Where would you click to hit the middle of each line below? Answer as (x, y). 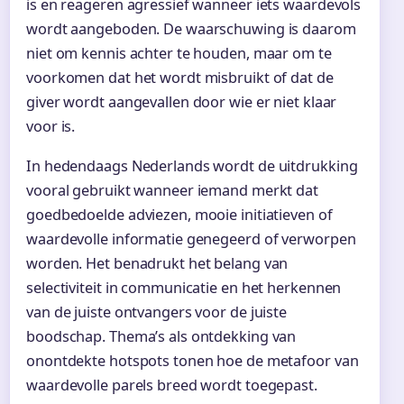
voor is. (51, 126)
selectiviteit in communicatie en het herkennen (184, 287)
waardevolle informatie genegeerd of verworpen (191, 239)
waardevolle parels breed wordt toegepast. (172, 385)
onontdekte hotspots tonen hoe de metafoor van (193, 360)
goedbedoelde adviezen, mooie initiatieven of (179, 214)
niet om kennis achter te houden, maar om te (179, 53)
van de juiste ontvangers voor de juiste (157, 312)
